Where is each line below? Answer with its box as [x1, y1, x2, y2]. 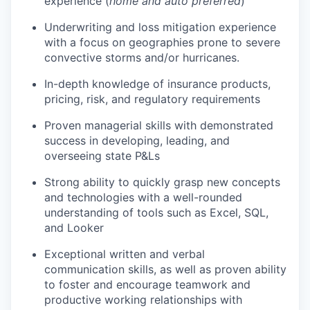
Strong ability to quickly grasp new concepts [44, 175, 280, 190]
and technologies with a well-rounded [44, 190, 242, 205]
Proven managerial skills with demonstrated [44, 118, 273, 133]
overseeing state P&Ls [44, 149, 160, 163]
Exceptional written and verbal [44, 247, 205, 262]
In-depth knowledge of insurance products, [44, 77, 271, 91]
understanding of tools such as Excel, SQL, [44, 206, 268, 220]
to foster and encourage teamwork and [44, 277, 250, 292]
